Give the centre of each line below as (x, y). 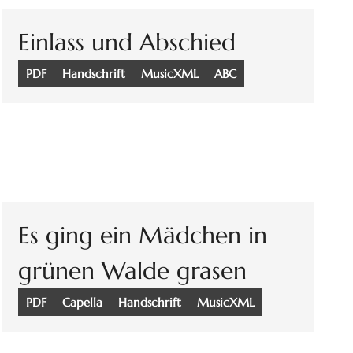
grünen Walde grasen (133, 271)
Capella (83, 303)
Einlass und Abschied (127, 43)
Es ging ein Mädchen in (143, 236)
